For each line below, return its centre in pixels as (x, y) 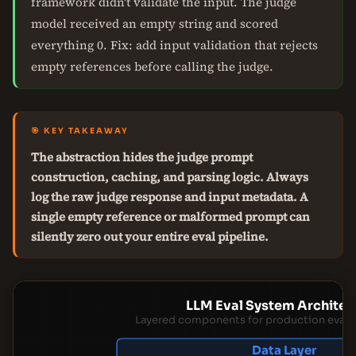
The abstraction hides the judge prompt (142, 157)
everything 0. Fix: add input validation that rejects (174, 45)
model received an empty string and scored (155, 23)
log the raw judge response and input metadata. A (170, 197)
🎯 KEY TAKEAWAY (80, 131)
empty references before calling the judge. (152, 66)
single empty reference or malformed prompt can (170, 217)
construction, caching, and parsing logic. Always (170, 177)
